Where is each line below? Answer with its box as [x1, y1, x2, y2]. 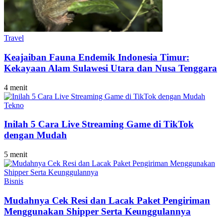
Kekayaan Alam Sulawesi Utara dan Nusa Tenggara [4, 62, 217, 73]
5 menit [4, 150, 27, 159]
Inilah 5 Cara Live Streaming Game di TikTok [4, 119, 194, 130]
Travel [4, 34, 24, 43]
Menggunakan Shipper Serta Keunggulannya [4, 206, 191, 217]
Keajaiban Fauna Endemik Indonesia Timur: [4, 52, 189, 62]
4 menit [4, 83, 27, 92]
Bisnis [4, 177, 23, 186]
